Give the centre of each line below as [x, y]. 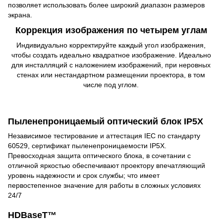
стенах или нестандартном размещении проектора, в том [111, 75]
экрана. [20, 15]
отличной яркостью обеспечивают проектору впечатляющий [107, 166]
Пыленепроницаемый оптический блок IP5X [106, 121]
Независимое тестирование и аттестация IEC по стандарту [104, 136]
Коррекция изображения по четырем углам [111, 30]
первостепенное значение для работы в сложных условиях [104, 186]
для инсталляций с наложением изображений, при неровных [111, 65]
